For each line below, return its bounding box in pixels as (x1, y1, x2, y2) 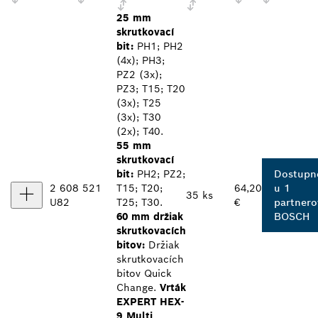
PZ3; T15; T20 (116, 82, 185, 96)
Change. (116, 281, 160, 295)
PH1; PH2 (133, 40, 183, 53)
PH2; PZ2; (133, 168, 185, 181)
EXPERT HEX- (116, 295, 184, 309)
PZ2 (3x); (116, 68, 162, 82)
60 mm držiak (116, 210, 183, 224)
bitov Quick (116, 267, 172, 280)
